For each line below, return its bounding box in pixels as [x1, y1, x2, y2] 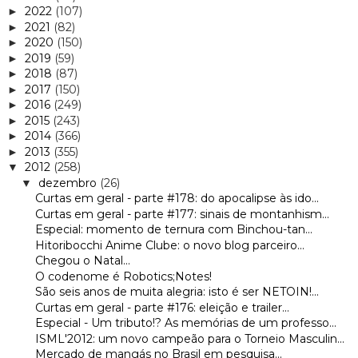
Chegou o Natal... [34, 253, 130, 268]
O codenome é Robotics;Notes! [34, 268, 212, 284]
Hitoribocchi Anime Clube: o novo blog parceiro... [34, 237, 304, 253]
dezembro [38, 175, 100, 190]
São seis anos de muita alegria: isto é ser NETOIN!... [34, 284, 319, 300]
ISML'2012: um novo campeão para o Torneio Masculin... [34, 331, 344, 346]
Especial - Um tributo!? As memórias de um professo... [34, 316, 336, 331]
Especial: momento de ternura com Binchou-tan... [34, 222, 312, 237]
